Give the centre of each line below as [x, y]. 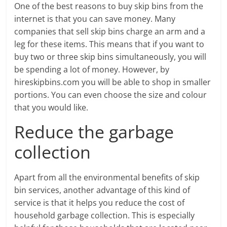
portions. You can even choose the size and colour [111, 95]
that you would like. [51, 107]
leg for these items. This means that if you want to [109, 44]
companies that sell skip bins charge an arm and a [110, 31]
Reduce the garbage [94, 132]
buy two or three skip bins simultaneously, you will [110, 57]
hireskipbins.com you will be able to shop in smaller [113, 82]
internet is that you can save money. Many [95, 19]
